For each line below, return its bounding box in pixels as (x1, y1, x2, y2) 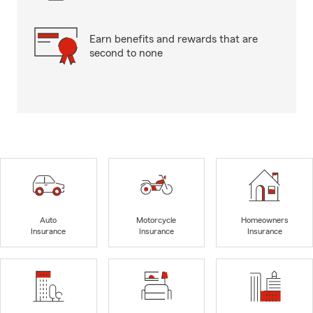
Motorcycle (136, 216, 177, 225)
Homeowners (240, 216, 289, 225)
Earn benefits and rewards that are (89, 34, 258, 45)
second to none (89, 48, 163, 59)
